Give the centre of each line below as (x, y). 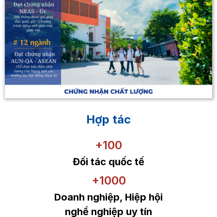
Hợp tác (108, 120)
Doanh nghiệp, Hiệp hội (108, 197)
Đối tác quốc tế (108, 162)
